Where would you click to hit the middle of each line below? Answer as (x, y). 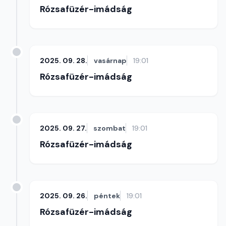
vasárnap (110, 61)
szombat (109, 128)
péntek (107, 196)
